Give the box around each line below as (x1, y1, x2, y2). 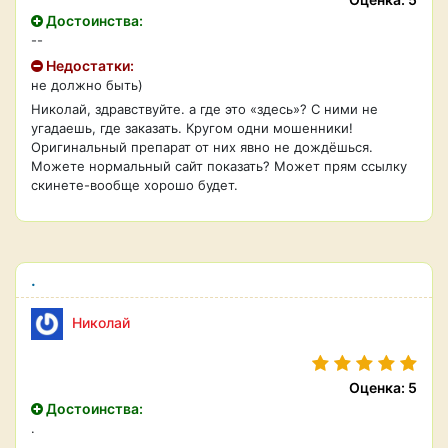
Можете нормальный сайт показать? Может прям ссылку (31, 158, 407, 174)
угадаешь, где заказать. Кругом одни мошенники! (31, 120, 353, 136)
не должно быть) (31, 77, 143, 93)
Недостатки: (43, 57, 134, 74)
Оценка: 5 (349, 379, 417, 396)
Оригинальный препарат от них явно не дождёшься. (31, 139, 373, 155)
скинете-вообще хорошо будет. (31, 177, 238, 193)
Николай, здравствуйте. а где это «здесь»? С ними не (31, 101, 378, 117)
